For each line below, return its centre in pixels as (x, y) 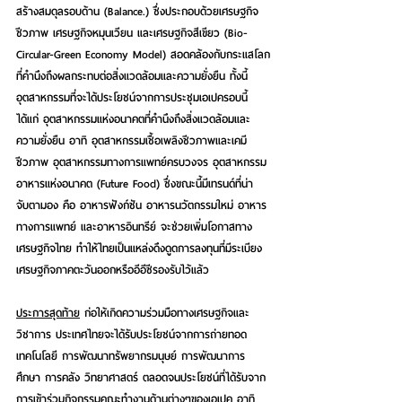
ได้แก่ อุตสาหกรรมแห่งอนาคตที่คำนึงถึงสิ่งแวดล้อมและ (133, 118)
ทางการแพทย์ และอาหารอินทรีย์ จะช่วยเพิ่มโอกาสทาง (134, 226)
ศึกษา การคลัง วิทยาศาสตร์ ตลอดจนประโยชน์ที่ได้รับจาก (141, 377)
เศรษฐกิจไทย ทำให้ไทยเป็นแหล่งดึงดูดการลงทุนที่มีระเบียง (139, 248)
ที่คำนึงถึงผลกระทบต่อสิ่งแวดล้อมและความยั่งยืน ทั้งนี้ (134, 75)
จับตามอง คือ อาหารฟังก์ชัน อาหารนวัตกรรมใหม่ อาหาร (141, 205)
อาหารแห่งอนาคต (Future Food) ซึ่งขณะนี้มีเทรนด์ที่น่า (135, 183)
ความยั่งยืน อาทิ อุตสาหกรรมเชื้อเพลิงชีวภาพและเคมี (131, 140)
